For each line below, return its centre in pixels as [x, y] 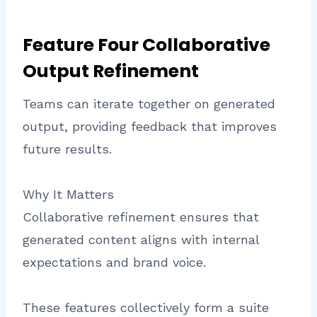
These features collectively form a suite [146, 308]
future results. [67, 149]
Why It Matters [68, 195]
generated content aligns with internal [141, 240]
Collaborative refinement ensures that [141, 217]
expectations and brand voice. [114, 263]
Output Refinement [111, 71]
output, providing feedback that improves [150, 127]
